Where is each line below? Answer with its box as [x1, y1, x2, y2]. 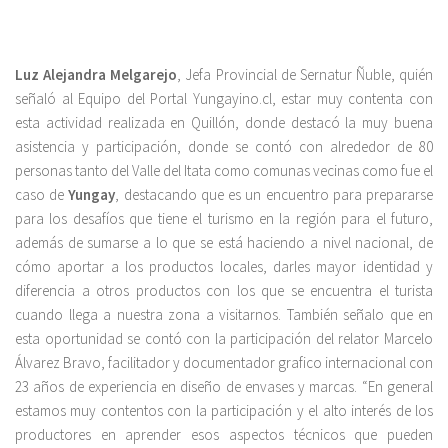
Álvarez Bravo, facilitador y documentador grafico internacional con [15, 353, 433, 373]
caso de [15, 185, 69, 205]
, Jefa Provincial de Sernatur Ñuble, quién [177, 65, 433, 85]
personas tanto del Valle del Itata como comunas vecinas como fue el [15, 161, 433, 181]
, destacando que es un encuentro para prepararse [115, 185, 434, 205]
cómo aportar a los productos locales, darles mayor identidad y [15, 257, 433, 277]
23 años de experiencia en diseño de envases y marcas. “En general [15, 377, 433, 397]
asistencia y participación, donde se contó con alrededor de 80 [15, 137, 433, 157]
